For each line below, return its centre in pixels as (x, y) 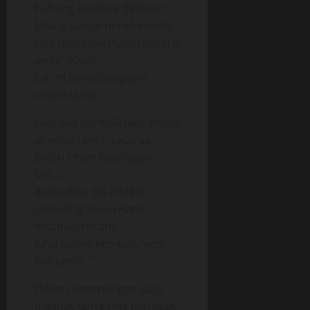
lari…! (48, 174)
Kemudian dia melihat (92, 192)
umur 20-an (65, 60)
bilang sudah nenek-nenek (103, 26)
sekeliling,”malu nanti (90, 209)
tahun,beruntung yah (90, 77)
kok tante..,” (65, 261)
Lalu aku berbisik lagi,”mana (107, 122)
